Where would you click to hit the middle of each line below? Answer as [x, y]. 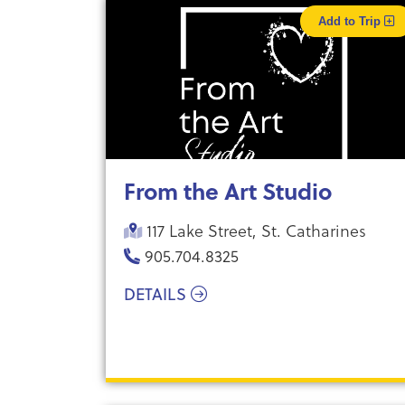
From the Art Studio [228, 191]
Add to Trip [351, 21]
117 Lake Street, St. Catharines [254, 230]
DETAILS [157, 294]
